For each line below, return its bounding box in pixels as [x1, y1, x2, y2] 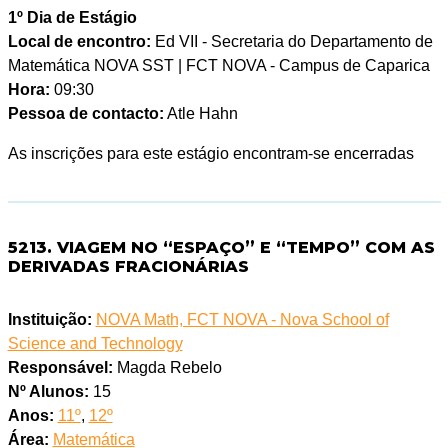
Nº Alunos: [7, 383, 89, 401]
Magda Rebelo [112, 359, 222, 377]
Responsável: [7, 359, 113, 377]
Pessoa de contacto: [7, 105, 164, 123]
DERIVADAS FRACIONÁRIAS [7, 257, 249, 277]
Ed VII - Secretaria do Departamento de [150, 33, 433, 51]
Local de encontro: [7, 33, 151, 51]
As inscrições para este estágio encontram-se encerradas [7, 145, 414, 163]
